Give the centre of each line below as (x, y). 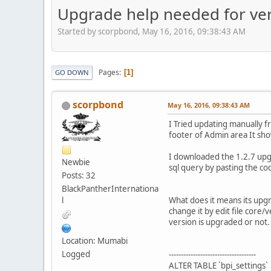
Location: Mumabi (95, 241)
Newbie (76, 162)
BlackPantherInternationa (110, 189)
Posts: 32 (79, 176)
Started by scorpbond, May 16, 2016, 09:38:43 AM (152, 32)
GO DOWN (72, 73)
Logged (76, 254)
